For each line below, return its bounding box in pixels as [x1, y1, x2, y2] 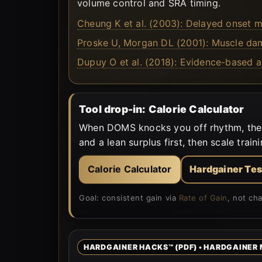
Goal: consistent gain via [79, 192, 179, 202]
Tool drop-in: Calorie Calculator [79, 102, 244, 115]
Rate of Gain [178, 192, 227, 202]
